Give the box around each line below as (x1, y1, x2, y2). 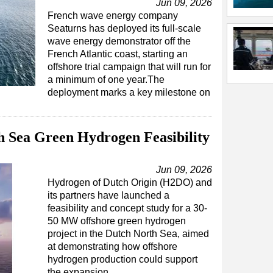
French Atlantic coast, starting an (48, 49, 188, 59)
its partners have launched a (48, 190, 169, 200)
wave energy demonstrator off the (48, 36, 191, 46)
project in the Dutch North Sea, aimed (48, 229, 209, 239)
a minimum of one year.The (48, 74, 165, 85)
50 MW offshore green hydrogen (48, 216, 186, 226)
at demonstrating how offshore (48, 241, 177, 252)
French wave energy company (48, 10, 178, 21)
